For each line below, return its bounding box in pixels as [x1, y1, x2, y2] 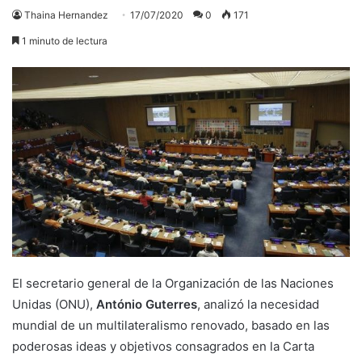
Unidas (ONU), [12, 297, 96, 313]
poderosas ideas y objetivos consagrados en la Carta [12, 339, 314, 355]
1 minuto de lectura [19, 34, 107, 47]
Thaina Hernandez [24, 8, 108, 21]
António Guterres [96, 297, 197, 313]
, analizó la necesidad [197, 297, 319, 313]
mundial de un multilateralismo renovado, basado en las [12, 318, 330, 334]
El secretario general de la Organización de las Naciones [12, 276, 334, 292]
